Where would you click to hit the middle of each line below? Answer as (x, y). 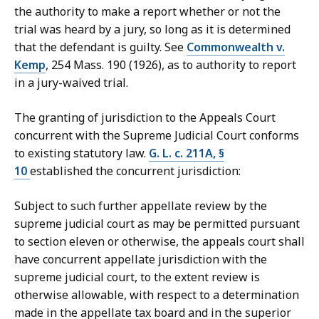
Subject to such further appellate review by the (141, 206)
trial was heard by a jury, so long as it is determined (152, 30)
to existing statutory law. (82, 153)
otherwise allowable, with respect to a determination (157, 295)
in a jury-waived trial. (73, 83)
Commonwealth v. (236, 47)
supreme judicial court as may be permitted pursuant (157, 224)
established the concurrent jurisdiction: (137, 171)
